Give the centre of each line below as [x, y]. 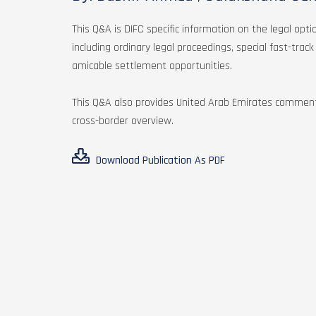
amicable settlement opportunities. [152, 66]
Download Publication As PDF [159, 161]
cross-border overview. [123, 121]
